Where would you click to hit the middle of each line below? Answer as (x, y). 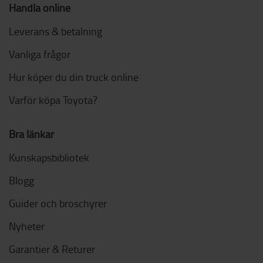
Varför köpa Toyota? (53, 100)
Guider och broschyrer (58, 203)
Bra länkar (31, 134)
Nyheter (27, 226)
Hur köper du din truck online (74, 77)
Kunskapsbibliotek (49, 158)
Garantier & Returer (52, 249)
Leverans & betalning (55, 31)
